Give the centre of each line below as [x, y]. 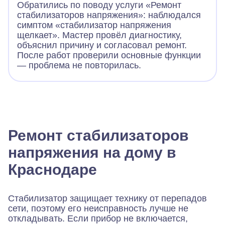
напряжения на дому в [92, 153]
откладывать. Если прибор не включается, [98, 219]
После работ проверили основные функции [109, 55]
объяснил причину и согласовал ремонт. [102, 45]
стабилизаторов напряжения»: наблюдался [109, 15]
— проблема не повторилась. [79, 66]
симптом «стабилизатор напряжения [94, 25]
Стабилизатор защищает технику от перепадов [107, 199]
